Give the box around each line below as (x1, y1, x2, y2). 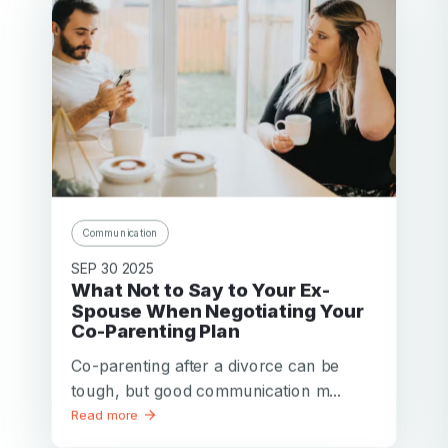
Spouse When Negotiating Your (71, 299, 364, 322)
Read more (71, 406, 143, 423)
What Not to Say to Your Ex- (71, 278, 92, 302)
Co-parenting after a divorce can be (71, 355, 340, 375)
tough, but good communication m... (71, 379, 342, 400)
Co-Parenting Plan (71, 319, 240, 343)
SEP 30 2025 (71, 259, 155, 277)
